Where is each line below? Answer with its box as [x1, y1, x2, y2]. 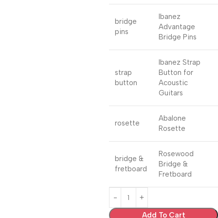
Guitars [159, 89, 183, 97]
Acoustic [159, 78, 188, 87]
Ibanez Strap [159, 58, 200, 67]
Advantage [159, 22, 195, 31]
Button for [159, 68, 193, 77]
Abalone [159, 114, 186, 123]
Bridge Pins [159, 33, 197, 41]
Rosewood [159, 149, 194, 158]
